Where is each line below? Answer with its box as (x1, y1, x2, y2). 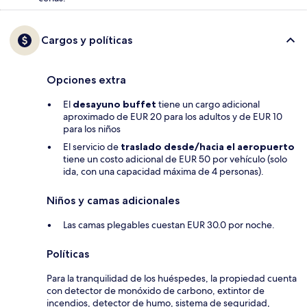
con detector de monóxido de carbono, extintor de (47, 284, 265, 297)
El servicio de (63, 140, 121, 153)
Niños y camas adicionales (47, 193, 180, 207)
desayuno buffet (73, 97, 156, 110)
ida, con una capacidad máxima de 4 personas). (63, 164, 264, 177)
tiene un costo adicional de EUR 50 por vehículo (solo (63, 152, 287, 165)
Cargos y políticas (41, 33, 132, 47)
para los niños (63, 122, 121, 135)
